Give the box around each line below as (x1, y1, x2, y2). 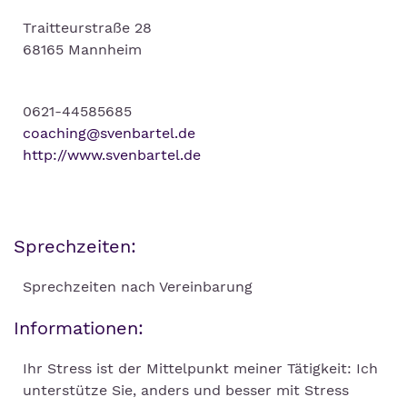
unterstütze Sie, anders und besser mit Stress (23, 382, 349, 400)
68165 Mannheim (23, 41, 142, 59)
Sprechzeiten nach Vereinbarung (23, 278, 253, 296)
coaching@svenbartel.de (23, 124, 195, 143)
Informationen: (14, 317, 144, 340)
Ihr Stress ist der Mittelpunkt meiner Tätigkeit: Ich (23, 360, 378, 378)
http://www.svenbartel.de (23, 146, 201, 164)
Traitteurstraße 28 (23, 19, 152, 37)
